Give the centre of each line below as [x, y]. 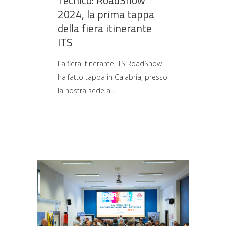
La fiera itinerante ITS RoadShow [110, 63]
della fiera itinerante [105, 28]
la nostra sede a [84, 91]
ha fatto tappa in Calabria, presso [112, 77]
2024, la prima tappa [106, 14]
